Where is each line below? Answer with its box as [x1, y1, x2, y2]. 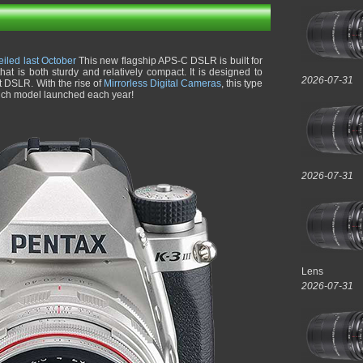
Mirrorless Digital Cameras [103, 78, 221, 89]
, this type [220, 78, 263, 89]
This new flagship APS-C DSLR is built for [75, 55, 263, 66]
